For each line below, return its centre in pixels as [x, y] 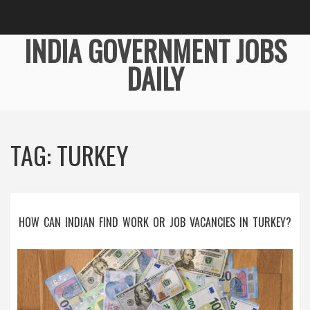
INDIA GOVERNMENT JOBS [155, 51]
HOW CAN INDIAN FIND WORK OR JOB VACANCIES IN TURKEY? [155, 222]
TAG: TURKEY [70, 155]
